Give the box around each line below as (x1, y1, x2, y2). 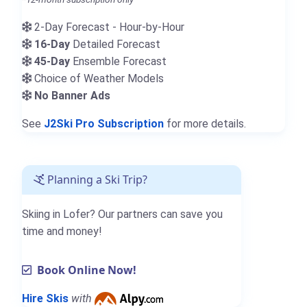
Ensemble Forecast (70, 54, 167, 68)
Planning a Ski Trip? (45, 171, 147, 187)
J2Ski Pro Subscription (44, 116, 164, 130)
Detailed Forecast (70, 37, 160, 51)
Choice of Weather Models (32, 71, 164, 85)
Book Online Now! (32, 262, 136, 278)
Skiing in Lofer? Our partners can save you (22, 207, 223, 221)
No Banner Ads (34, 88, 110, 102)
